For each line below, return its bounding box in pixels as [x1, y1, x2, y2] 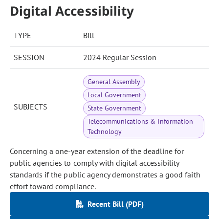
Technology [88, 127, 122, 136]
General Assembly [88, 77, 141, 86]
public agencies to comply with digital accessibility [10, 158, 179, 168]
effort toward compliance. [10, 181, 96, 191]
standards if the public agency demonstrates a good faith [10, 170, 200, 179]
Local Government [88, 90, 142, 99]
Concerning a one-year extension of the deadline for [10, 146, 184, 156]
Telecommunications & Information [88, 117, 193, 126]
